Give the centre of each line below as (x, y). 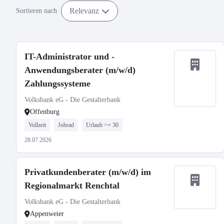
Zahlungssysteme (57, 83)
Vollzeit (37, 125)
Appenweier (47, 214)
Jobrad (66, 125)
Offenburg (45, 112)
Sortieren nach (36, 11)
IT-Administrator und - (69, 56)
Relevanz (84, 10)
